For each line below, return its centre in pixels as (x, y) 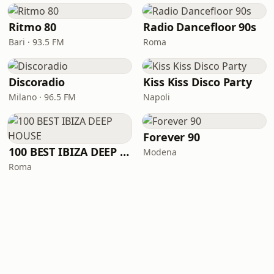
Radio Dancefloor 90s (200, 27)
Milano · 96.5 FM (42, 97)
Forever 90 (172, 137)
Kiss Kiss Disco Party (198, 82)
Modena (160, 152)
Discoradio (37, 82)
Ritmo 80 (33, 27)
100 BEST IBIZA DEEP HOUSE (125, 152)
